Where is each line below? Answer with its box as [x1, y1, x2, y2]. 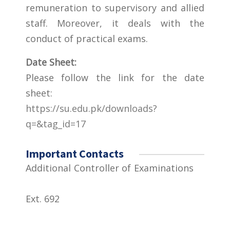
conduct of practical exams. [26, 32, 148, 45]
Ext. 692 [26, 193, 60, 205]
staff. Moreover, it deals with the [26, 17, 204, 30]
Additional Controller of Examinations [26, 162, 204, 175]
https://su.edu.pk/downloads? [26, 102, 157, 115]
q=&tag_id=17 [26, 118, 88, 130]
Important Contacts [26, 146, 124, 161]
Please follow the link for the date [26, 71, 204, 84]
